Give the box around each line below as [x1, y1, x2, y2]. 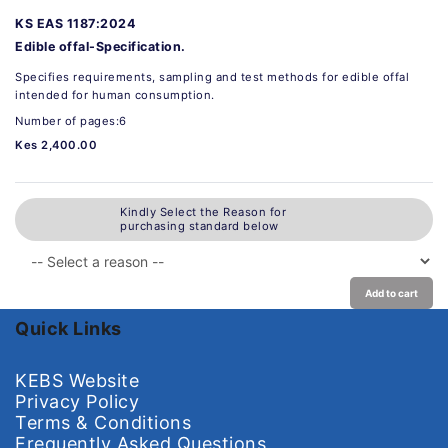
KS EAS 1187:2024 [15, 15, 135, 31]
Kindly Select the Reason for [120, 205, 286, 220]
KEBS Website [15, 369, 139, 391]
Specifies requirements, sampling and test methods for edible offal [15, 69, 409, 84]
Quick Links [15, 317, 122, 339]
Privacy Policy [15, 390, 139, 412]
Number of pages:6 [15, 113, 127, 128]
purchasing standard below [120, 219, 279, 234]
